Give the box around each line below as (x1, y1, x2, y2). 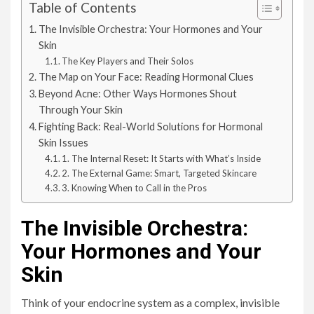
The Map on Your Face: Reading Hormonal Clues (38, 71, 254, 83)
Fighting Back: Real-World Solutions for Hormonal (38, 121, 263, 133)
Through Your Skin (38, 104, 123, 116)
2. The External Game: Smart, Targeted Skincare (62, 168, 257, 179)
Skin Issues (38, 137, 88, 149)
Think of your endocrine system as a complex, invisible (21, 296, 280, 310)
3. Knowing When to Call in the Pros (62, 182, 207, 194)
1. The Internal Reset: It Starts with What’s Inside (62, 153, 261, 165)
